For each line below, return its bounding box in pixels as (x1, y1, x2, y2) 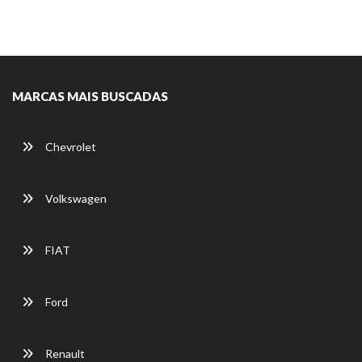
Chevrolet (43, 140, 96, 154)
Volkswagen (43, 192, 107, 206)
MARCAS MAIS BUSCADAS (12, 89, 168, 104)
